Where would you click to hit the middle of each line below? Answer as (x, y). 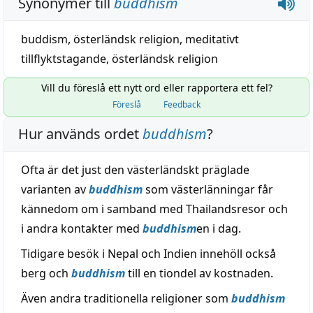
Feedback (182, 104)
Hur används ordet (80, 134)
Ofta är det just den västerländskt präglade (135, 170)
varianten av (55, 189)
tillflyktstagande (64, 59)
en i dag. (219, 228)
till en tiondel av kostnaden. (199, 273)
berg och (46, 273)
